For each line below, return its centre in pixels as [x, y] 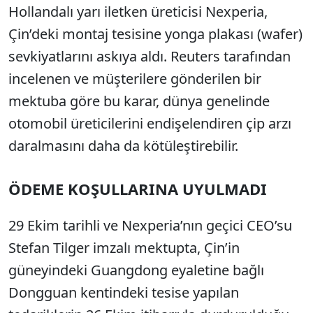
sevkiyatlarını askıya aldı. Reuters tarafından [150, 56]
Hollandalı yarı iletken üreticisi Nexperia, [138, 12]
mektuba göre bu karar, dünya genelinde [139, 101]
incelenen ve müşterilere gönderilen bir [135, 79]
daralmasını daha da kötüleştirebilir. [123, 146]
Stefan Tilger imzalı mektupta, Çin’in [124, 248]
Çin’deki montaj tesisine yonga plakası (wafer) [155, 34]
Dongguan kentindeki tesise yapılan [124, 292]
